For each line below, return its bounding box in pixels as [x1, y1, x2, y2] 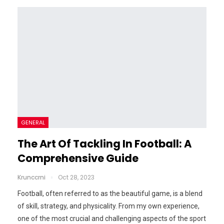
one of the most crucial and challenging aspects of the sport [17, 214, 206, 223]
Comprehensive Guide [17, 151, 138, 166]
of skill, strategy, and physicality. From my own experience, [17, 202, 199, 210]
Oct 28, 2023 [58, 173, 94, 182]
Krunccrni [17, 173, 47, 182]
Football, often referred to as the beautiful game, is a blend [17, 189, 202, 198]
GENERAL [21, 118, 45, 127]
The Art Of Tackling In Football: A [17, 136, 191, 151]
